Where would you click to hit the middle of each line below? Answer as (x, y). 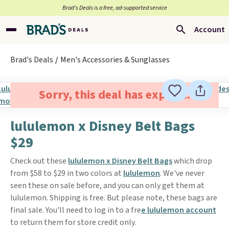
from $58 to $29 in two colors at (67, 173)
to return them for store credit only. (73, 222)
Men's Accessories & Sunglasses (115, 60)
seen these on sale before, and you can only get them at (107, 186)
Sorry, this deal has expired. (114, 95)
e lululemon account (179, 210)
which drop (192, 161)
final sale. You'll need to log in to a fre (76, 210)
